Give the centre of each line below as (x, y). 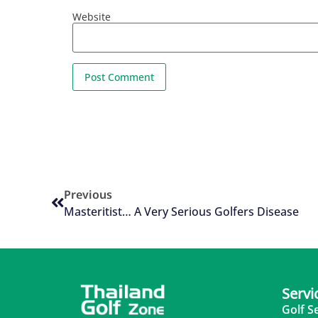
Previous (88, 195)
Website (92, 16)
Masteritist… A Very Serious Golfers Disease (181, 212)
